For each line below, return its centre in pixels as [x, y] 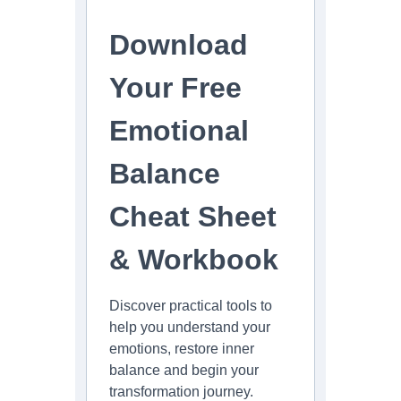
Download [179, 45]
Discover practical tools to [191, 306]
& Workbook [194, 260]
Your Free [175, 88]
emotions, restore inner [182, 349]
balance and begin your [184, 371]
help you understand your [190, 328]
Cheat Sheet [193, 217]
